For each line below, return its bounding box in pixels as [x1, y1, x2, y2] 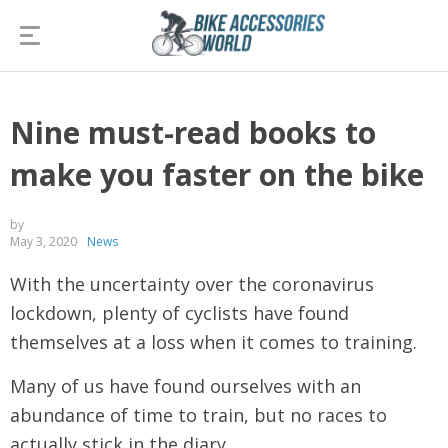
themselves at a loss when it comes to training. [10, 330, 417, 354]
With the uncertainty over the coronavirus [10, 272, 374, 296]
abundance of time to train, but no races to [10, 403, 387, 427]
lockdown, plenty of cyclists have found [10, 301, 349, 325]
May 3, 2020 [10, 233, 77, 250]
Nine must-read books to [10, 112, 376, 153]
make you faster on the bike [10, 154, 424, 195]
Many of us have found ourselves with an [10, 374, 361, 398]
